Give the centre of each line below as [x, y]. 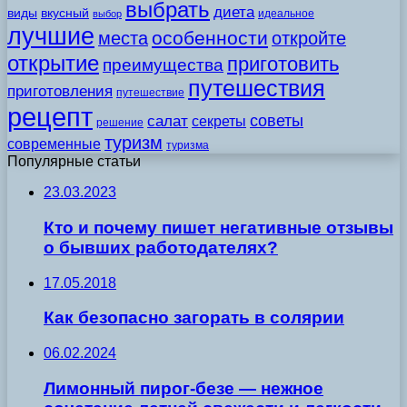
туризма [188, 146]
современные [54, 144]
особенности [210, 38]
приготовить [283, 65]
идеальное [286, 14]
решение [120, 123]
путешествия [257, 89]
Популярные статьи [74, 162]
